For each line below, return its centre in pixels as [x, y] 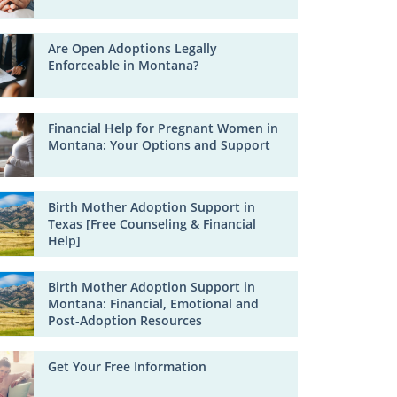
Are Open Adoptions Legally [133, 49]
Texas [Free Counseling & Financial [152, 224]
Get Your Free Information [128, 366]
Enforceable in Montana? [124, 66]
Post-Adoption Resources [125, 321]
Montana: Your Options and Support [160, 144]
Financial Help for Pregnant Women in [163, 128]
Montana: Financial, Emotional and [154, 304]
